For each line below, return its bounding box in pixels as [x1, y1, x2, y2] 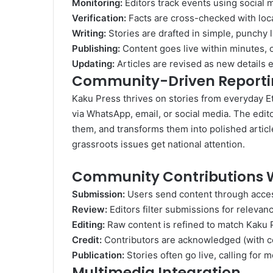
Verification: [72, 12, 126, 24]
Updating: [72, 58, 115, 70]
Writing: [72, 27, 106, 40]
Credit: [72, 234, 102, 246]
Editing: [72, 219, 105, 231]
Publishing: [72, 43, 120, 55]
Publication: [72, 249, 124, 261]
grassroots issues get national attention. [72, 138, 245, 151]
